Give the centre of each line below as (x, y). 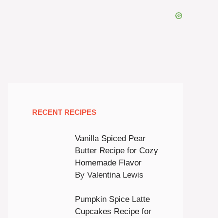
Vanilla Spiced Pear (110, 138)
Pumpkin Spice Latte (112, 200)
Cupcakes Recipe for (113, 212)
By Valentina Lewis (109, 175)
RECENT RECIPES (64, 112)
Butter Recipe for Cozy (116, 150)
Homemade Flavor (108, 163)
